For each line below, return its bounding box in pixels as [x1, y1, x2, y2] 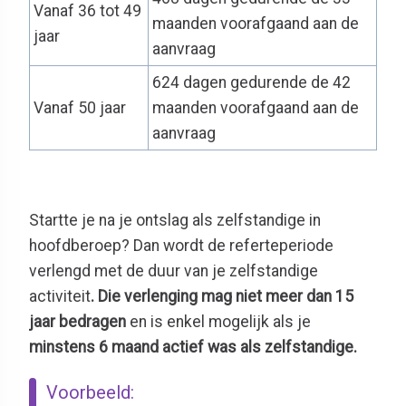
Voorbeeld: [46, 381, 135, 403]
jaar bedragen [29, 312, 130, 331]
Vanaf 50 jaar [34, 98, 126, 117]
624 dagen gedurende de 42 [152, 72, 351, 92]
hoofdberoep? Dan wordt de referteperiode [29, 236, 333, 255]
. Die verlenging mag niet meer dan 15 [91, 286, 353, 305]
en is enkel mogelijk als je [130, 312, 311, 331]
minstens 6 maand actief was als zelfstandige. [29, 337, 357, 356]
